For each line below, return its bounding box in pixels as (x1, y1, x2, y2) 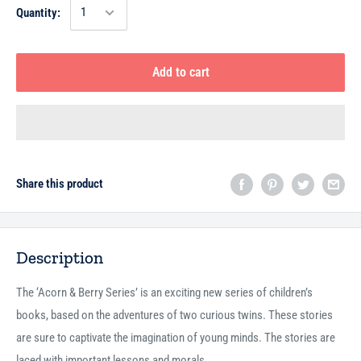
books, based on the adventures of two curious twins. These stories (16, 308, 333, 323)
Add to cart (151, 64, 210, 80)
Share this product (16, 176, 103, 192)
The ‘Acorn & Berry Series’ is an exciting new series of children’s (16, 285, 313, 301)
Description (16, 247, 103, 268)
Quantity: (16, 5, 60, 20)
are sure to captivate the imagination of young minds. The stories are (16, 330, 335, 346)
